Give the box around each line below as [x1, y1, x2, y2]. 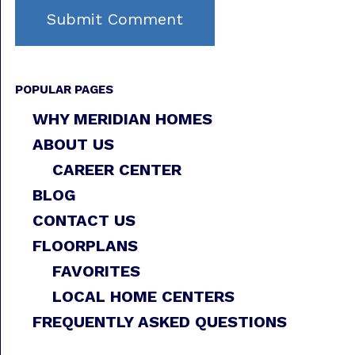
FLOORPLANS [32, 235, 138, 255]
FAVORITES [52, 261, 140, 281]
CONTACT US [32, 210, 136, 230]
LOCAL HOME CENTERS [52, 286, 235, 306]
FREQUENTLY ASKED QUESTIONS [32, 311, 287, 331]
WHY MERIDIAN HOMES [32, 109, 212, 128]
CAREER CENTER [52, 159, 181, 179]
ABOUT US [32, 134, 114, 154]
